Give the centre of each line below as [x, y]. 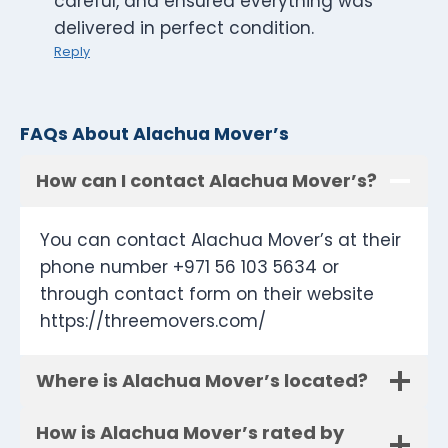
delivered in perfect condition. [184, 28]
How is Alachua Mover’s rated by [190, 433]
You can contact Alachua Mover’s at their [220, 240]
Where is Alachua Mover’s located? [202, 381]
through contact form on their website [207, 294]
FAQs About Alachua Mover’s [154, 133]
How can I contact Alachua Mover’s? [206, 181]
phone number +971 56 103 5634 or [189, 267]
